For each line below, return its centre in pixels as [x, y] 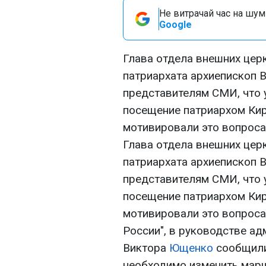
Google [175, 25]
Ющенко [191, 248]
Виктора [146, 248]
